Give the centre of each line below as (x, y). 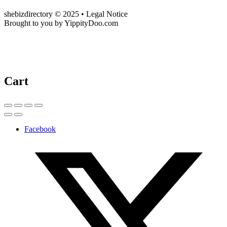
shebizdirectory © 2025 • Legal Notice (66, 14)
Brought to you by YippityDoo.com (61, 23)
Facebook (40, 129)
